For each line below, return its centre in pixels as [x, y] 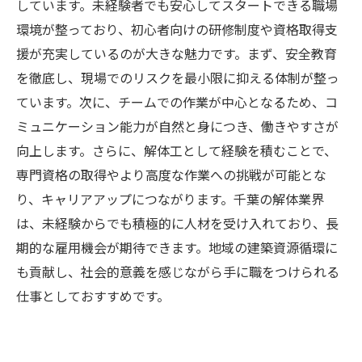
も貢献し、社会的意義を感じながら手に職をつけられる [178, 271]
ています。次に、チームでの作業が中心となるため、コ [177, 102]
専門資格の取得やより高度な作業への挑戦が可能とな [171, 175]
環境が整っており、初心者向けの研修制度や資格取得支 [177, 29]
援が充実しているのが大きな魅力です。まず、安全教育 [177, 53]
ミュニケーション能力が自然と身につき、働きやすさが [177, 126]
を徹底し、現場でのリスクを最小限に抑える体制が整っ [178, 78]
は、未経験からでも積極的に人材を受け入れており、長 [177, 223]
